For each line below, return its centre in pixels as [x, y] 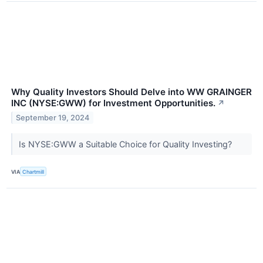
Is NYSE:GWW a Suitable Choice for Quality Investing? [126, 144]
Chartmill [33, 171]
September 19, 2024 [53, 117]
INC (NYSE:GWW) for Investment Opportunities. [113, 103]
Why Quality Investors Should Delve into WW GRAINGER [131, 92]
